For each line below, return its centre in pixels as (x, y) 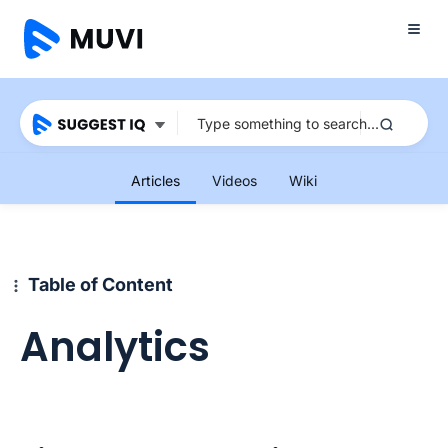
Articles (155, 180)
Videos (234, 180)
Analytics (115, 347)
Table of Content (100, 284)
